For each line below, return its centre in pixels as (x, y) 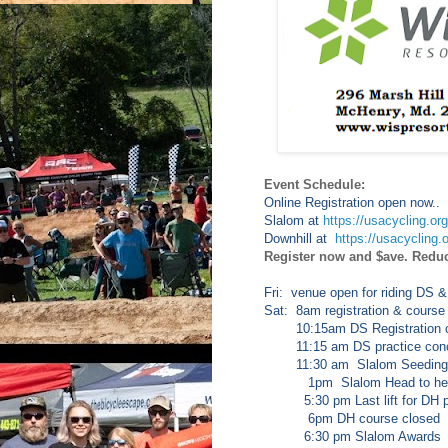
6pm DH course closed (352, 419)
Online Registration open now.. (352, 203)
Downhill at (297, 239)
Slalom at (293, 221)
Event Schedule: (314, 185)
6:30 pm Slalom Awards (352, 437)
